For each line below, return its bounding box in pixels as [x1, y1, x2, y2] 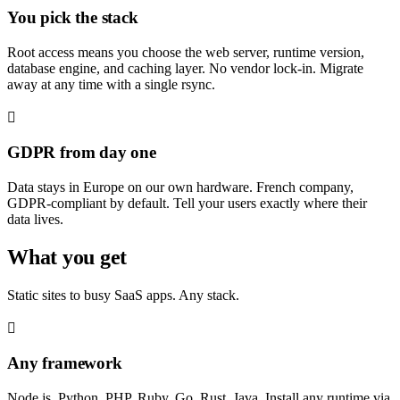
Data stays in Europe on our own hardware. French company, [7, 179, 354, 195]
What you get [7, 245, 128, 269]
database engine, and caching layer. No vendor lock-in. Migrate [7, 60, 363, 76]
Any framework [7, 354, 122, 373]
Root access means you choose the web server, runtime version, [7, 44, 364, 60]
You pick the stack [7, 7, 138, 27]
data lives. [7, 211, 63, 227]
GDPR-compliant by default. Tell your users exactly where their [7, 195, 367, 211]
